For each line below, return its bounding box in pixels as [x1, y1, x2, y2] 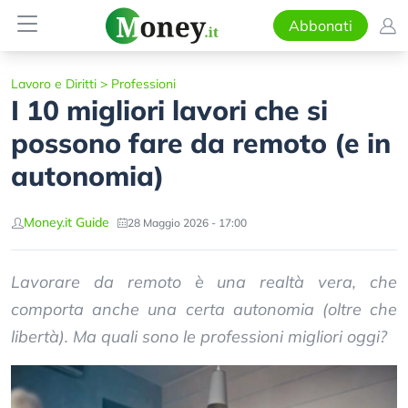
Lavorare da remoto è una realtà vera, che [11, 271, 397, 292]
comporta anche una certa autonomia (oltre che [11, 299, 397, 320]
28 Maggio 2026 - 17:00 [127, 215, 247, 229]
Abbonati [288, 16, 352, 35]
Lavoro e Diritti [11, 76, 97, 92]
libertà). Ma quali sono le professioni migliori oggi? [11, 326, 387, 347]
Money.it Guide [24, 214, 109, 230]
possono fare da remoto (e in [11, 126, 391, 160]
